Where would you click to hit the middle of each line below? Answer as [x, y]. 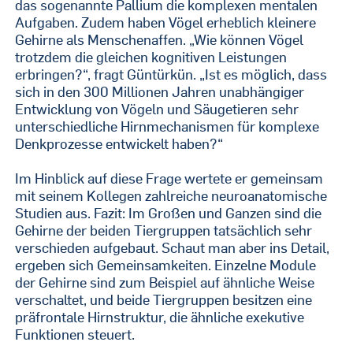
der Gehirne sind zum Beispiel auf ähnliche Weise [165, 282]
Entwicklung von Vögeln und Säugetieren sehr [157, 109]
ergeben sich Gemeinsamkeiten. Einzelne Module [166, 265]
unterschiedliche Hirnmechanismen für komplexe [167, 126]
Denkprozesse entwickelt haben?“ [119, 144]
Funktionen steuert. [75, 334]
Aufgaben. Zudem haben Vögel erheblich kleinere [166, 22]
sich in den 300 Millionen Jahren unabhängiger [160, 92]
